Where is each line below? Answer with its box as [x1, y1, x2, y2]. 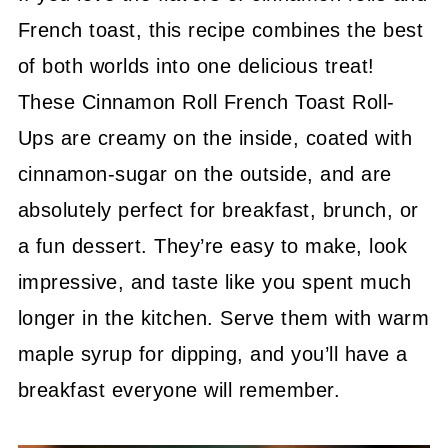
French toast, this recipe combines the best [17, 19, 424, 41]
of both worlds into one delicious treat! [17, 55, 375, 77]
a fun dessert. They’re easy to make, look [17, 235, 408, 257]
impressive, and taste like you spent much [17, 271, 412, 293]
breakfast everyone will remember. [17, 379, 341, 401]
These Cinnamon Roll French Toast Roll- [17, 91, 395, 113]
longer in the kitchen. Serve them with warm [17, 307, 430, 329]
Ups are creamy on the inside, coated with [17, 127, 413, 149]
